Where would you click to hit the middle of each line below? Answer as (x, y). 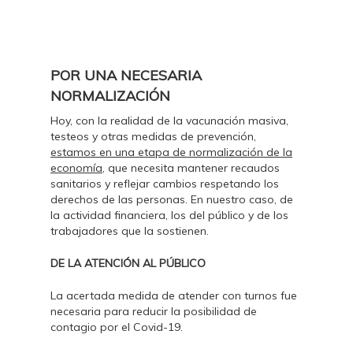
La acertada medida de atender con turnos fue (174, 295)
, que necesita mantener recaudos (191, 168)
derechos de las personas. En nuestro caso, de (172, 199)
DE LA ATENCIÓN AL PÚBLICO (128, 263)
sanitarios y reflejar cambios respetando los (165, 184)
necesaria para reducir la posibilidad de (154, 311)
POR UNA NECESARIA (126, 75)
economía (76, 168)
